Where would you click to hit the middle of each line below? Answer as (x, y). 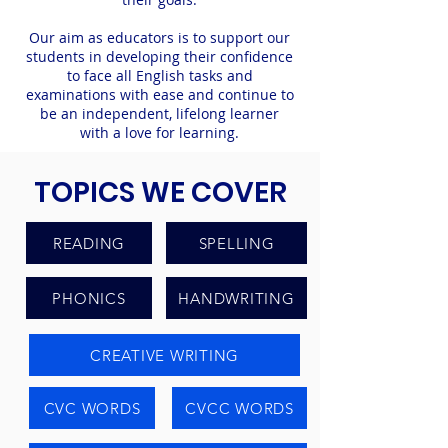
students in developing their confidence (159, 56)
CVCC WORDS (239, 408)
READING (89, 243)
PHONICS (89, 298)
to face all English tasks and (159, 75)
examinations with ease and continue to (159, 94)
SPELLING (236, 243)
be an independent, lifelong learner (159, 113)
